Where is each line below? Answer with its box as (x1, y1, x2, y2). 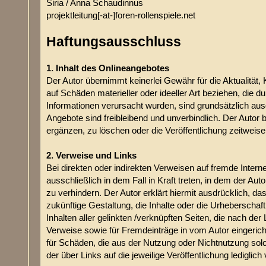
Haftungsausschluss (46, 34, 182, 50)
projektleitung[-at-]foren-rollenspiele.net (46, 10, 196, 21)
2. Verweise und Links (46, 150, 137, 161)
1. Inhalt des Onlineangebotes (46, 63, 170, 74)
